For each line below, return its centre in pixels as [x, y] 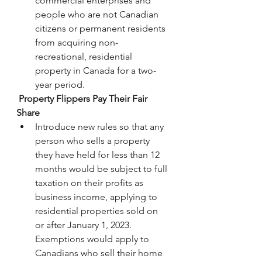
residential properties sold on [98, 211]
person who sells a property [94, 141]
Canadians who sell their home [100, 253]
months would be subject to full [102, 169]
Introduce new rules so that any [101, 127]
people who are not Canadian [98, 14]
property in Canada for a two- [96, 70]
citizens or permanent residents [101, 28]
